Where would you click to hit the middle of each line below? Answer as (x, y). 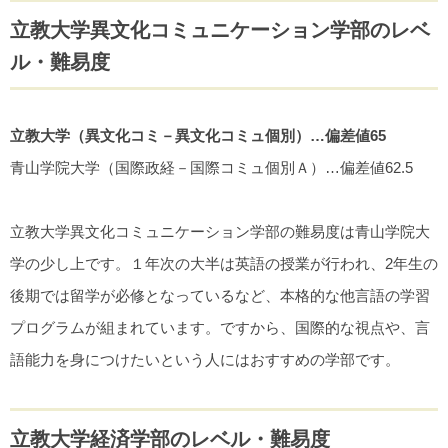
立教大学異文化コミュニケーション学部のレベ (220, 30)
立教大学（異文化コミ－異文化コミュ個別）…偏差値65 (198, 136)
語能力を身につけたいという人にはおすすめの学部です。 (205, 360)
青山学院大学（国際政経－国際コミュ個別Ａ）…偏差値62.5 (211, 168)
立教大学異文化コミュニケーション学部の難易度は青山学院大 (220, 232)
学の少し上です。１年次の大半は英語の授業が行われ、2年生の (224, 264)
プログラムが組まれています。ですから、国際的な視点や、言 (220, 328)
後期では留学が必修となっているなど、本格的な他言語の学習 (220, 296)
